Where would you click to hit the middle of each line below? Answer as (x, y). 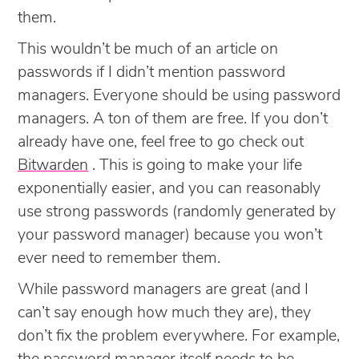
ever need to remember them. (119, 258)
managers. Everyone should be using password (179, 96)
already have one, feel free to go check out (161, 142)
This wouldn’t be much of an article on (148, 49)
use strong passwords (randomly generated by (177, 212)
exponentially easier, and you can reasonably (169, 189)
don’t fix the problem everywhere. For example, (179, 336)
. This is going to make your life (195, 165)
